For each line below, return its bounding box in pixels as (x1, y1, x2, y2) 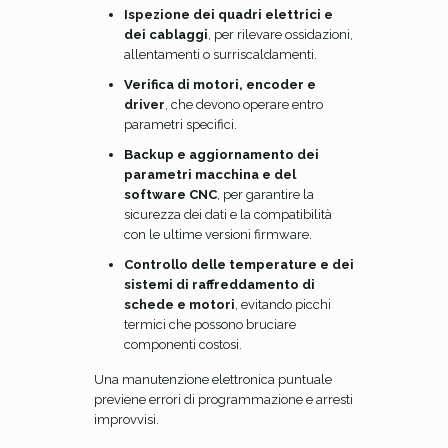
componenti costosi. (124, 337, 242, 352)
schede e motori (124, 297, 235, 312)
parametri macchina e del (124, 167, 296, 182)
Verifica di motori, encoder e (124, 77, 316, 92)
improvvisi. (94, 412, 159, 427)
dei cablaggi (124, 27, 208, 42)
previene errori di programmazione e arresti (94, 392, 353, 407)
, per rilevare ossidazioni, (208, 27, 353, 42)
